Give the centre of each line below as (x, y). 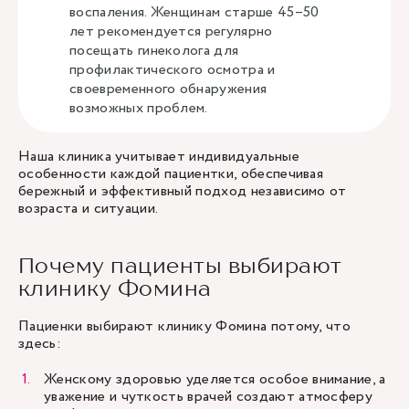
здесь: (40, 344)
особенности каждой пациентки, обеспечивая (171, 174)
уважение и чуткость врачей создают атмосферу (209, 397)
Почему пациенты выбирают (180, 265)
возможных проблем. (139, 108)
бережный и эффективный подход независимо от (183, 191)
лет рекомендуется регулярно (171, 31)
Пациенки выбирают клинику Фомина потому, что (185, 326)
